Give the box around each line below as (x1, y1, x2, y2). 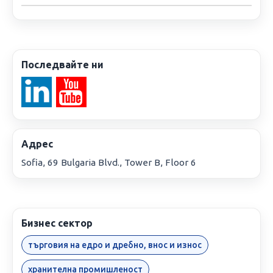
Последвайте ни (21, 59, 104, 71)
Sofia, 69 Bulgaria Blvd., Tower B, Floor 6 (21, 157, 196, 168)
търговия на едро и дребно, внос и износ (28, 240, 202, 250)
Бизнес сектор (21, 218, 93, 229)
